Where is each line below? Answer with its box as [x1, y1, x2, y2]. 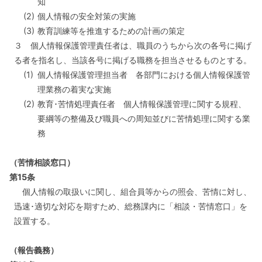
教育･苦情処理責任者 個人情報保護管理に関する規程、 [37, 99, 246, 109]
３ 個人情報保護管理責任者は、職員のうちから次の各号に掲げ [14, 40, 251, 50]
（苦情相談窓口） [9, 157, 75, 167]
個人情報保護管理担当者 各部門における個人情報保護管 [37, 70, 250, 80]
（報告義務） [9, 245, 58, 255]
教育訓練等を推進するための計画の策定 [37, 26, 185, 36]
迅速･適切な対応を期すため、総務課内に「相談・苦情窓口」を [14, 201, 247, 211]
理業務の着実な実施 [37, 84, 111, 94]
